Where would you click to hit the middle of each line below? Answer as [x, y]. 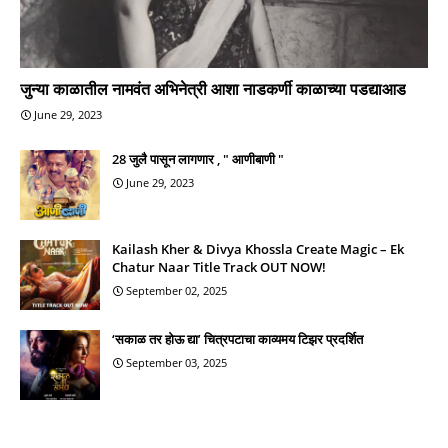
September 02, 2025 [176, 290]
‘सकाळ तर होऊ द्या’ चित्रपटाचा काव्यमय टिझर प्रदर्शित [237, 338]
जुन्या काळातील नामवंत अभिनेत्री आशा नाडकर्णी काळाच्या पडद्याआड [213, 88]
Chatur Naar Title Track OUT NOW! [219, 266]
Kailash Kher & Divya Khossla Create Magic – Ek [258, 248]
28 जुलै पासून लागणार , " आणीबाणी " [198, 158]
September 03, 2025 [176, 362]
